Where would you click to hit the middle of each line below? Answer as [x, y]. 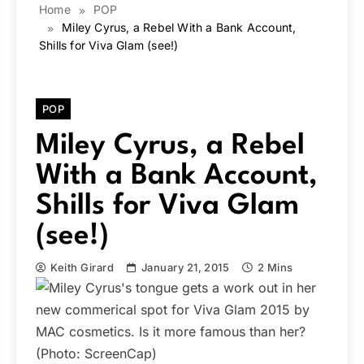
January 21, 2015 [185, 267]
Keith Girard [82, 267]
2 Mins [275, 267]
